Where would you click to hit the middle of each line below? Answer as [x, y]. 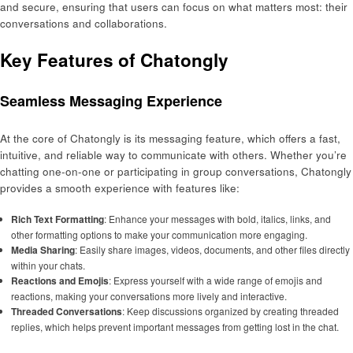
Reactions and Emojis [59, 280]
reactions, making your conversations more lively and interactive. [149, 295]
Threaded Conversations [66, 311]
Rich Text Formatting [57, 219]
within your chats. [48, 265]
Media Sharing [43, 249]
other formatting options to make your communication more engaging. [159, 234]
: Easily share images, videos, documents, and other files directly [212, 249]
